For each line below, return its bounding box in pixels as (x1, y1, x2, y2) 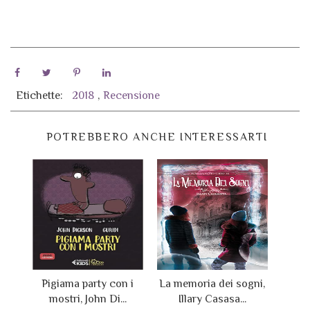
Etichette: (16, 89, 72, 102)
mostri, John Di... (48, 293, 127, 306)
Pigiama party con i (42, 277, 134, 291)
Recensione (103, 89, 161, 102)
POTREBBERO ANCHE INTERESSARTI (46, 131, 268, 144)
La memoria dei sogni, (159, 277, 265, 291)
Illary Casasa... (178, 293, 246, 306)
